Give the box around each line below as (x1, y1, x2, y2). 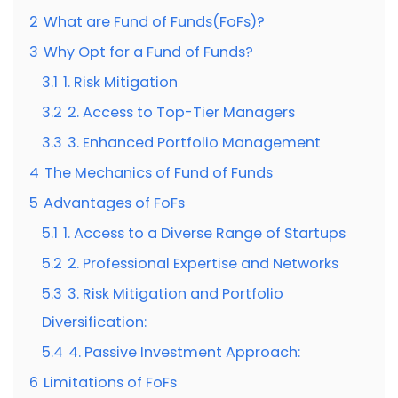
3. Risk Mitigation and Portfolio (68, 283, 283, 305)
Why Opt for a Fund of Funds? (44, 42, 253, 63)
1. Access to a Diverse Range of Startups (63, 223, 346, 244)
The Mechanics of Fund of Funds (44, 163, 273, 184)
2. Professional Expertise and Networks (68, 253, 338, 275)
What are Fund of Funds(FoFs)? (44, 12, 265, 33)
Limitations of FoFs (44, 372, 177, 394)
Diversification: (42, 312, 147, 333)
